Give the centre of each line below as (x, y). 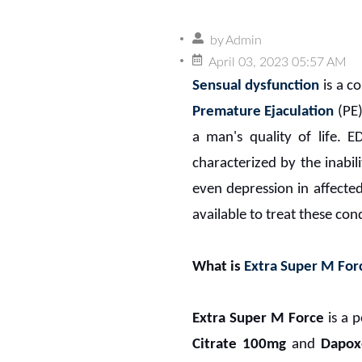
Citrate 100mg (239, 344)
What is (218, 267)
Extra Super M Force (258, 318)
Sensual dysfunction (256, 86)
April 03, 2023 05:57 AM (277, 62)
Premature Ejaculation (263, 112)
